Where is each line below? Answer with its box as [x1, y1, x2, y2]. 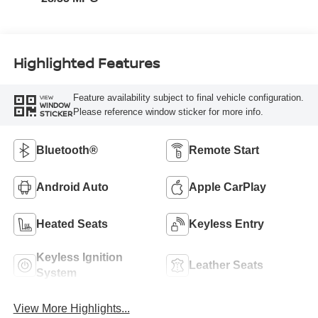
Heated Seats [35, 217, 108, 230]
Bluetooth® [35, 143, 98, 156]
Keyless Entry [189, 217, 264, 230]
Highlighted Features [13, 53, 160, 73]
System [35, 266, 77, 279]
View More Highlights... [13, 302, 130, 314]
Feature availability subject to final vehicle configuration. [72, 92, 304, 104]
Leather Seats [189, 258, 263, 271]
